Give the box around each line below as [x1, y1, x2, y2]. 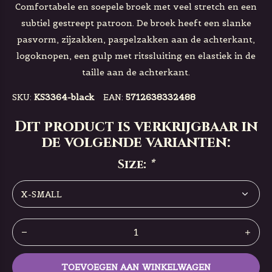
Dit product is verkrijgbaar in [14, 117, 258, 137]
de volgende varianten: [41, 133, 231, 152]
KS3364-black [34, 92, 94, 103]
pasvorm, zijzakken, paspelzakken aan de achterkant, [17, 34, 255, 45]
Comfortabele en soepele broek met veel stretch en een [15, 1, 257, 12]
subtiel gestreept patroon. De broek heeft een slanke [21, 18, 251, 29]
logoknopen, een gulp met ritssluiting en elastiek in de [16, 50, 256, 61]
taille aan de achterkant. [82, 67, 190, 78]
